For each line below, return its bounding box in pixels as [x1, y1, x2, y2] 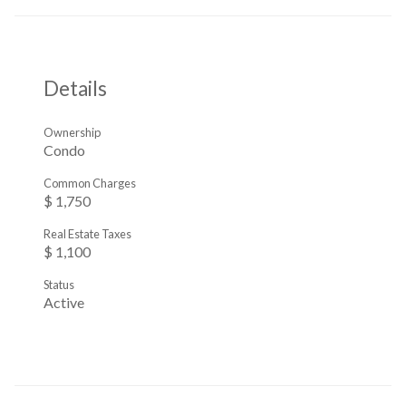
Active [43, 293, 84, 311]
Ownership [43, 124, 101, 140]
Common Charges [43, 175, 136, 190]
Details [43, 76, 107, 101]
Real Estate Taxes [43, 226, 131, 241]
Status [43, 276, 74, 292]
